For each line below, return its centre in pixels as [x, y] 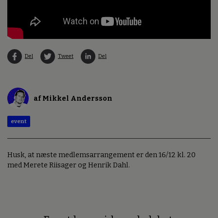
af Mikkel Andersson [73, 99]
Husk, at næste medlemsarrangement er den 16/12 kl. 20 [101, 155]
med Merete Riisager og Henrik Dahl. [69, 165]
